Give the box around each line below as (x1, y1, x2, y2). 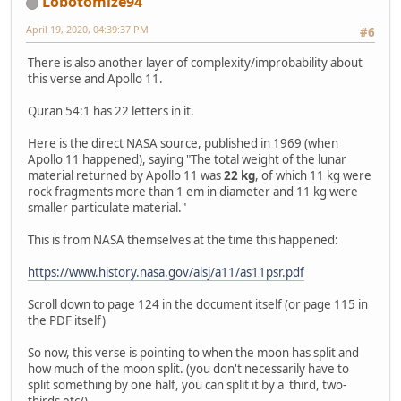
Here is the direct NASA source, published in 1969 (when (28, 135, 338, 152)
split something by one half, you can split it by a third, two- (28, 377, 346, 394)
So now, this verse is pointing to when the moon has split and (28, 345, 359, 362)
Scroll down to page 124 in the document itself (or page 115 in (28, 296, 368, 313)
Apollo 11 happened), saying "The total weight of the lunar (28, 151, 346, 168)
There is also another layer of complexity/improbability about (28, 55, 363, 72)
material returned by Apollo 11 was (28, 167, 224, 184)
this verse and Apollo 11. (28, 71, 163, 88)
